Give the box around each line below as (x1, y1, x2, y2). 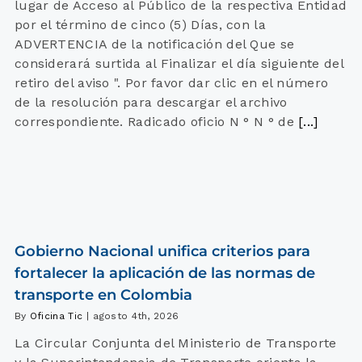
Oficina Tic (29, 310, 83, 322)
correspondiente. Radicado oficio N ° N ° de (14, 114, 294, 130)
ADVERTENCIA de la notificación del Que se (14, 36, 295, 53)
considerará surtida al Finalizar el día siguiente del (14, 56, 343, 72)
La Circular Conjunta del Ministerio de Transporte (14, 335, 337, 351)
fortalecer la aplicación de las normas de (14, 264, 315, 283)
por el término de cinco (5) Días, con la (14, 17, 266, 33)
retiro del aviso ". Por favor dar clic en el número (14, 75, 329, 91)
